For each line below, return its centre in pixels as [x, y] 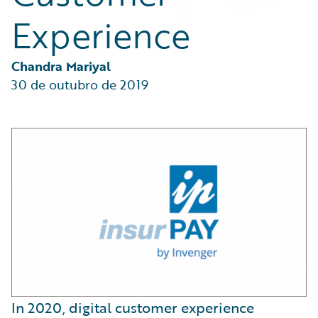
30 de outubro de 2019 [80, 84]
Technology [55, 20]
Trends [44, 37]
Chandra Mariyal [61, 66]
